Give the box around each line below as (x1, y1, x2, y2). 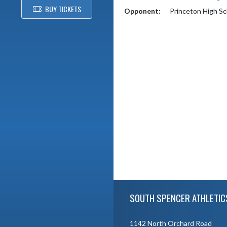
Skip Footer (113, 180, 149, 189)
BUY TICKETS (45, 4, 81, 14)
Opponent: (124, 7, 161, 15)
